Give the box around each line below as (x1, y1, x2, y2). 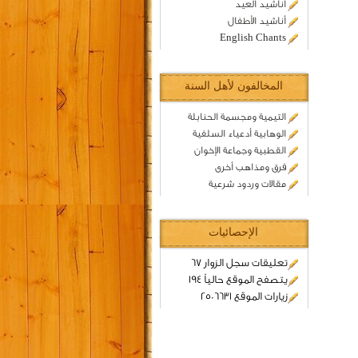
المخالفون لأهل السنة (184, 80, 283, 92)
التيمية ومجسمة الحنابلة (187, 111, 286, 122)
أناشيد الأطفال (227, 15, 286, 26)
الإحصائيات (209, 226, 258, 238)
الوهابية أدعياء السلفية (192, 128, 286, 139)
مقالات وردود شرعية (208, 178, 286, 189)
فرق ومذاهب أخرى (214, 161, 286, 173)
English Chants (219, 32, 286, 43)
